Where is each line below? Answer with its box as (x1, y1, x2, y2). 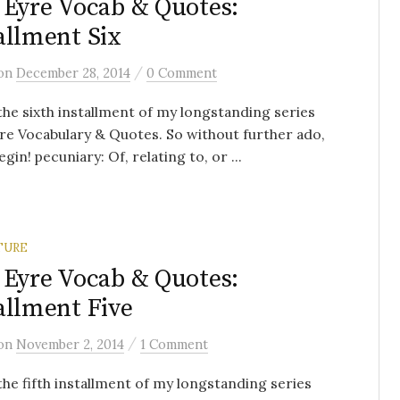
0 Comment (146, 64, 217, 81)
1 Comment (140, 335, 208, 353)
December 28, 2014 (16, 64, 130, 81)
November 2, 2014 (16, 335, 124, 353)
